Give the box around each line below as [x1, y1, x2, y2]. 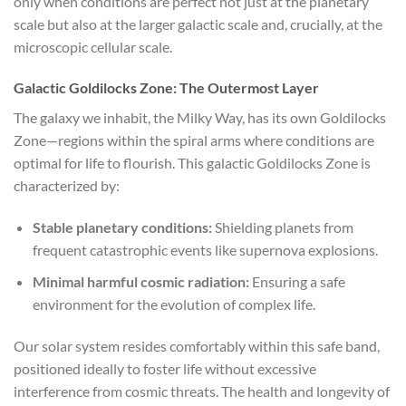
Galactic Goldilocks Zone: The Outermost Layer [14, 79, 319, 97]
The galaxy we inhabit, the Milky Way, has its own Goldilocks [14, 109, 386, 127]
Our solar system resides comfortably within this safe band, [14, 336, 380, 354]
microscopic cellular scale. [14, 37, 172, 55]
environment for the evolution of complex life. [32, 295, 315, 313]
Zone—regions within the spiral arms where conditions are [14, 131, 374, 150]
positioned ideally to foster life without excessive [14, 359, 316, 377]
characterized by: [14, 177, 120, 195]
